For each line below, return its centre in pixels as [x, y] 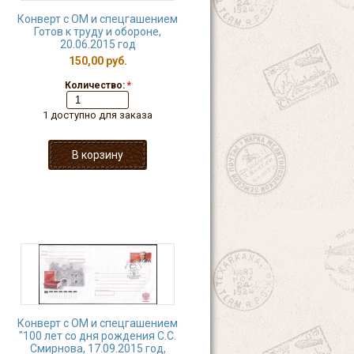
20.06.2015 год [98, 44]
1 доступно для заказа [98, 115]
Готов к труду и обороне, [98, 32]
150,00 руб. [98, 61]
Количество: [96, 85]
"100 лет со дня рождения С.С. [98, 336]
